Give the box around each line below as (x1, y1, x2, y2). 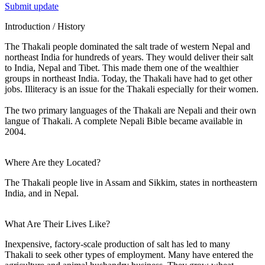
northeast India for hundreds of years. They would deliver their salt (5, 51, 253, 62)
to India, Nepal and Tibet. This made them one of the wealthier (5, 62, 238, 73)
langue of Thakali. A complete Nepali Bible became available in (5, 115, 243, 126)
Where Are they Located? (5, 157, 101, 167)
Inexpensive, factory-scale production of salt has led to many (5, 238, 230, 249)
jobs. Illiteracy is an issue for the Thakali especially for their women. (5, 83, 258, 94)
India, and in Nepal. (5, 188, 79, 198)
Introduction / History (5, 21, 85, 31)
